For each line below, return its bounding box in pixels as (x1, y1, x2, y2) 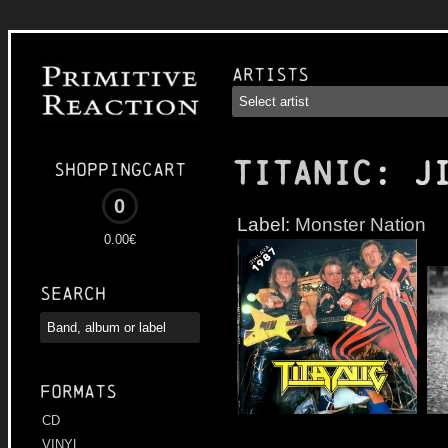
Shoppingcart (54, 159, 186, 181)
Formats (40, 381, 117, 403)
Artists (232, 64, 309, 85)
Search (40, 283, 106, 305)
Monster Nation (295, 213, 426, 235)
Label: (237, 213, 295, 235)
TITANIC (232, 155, 372, 192)
